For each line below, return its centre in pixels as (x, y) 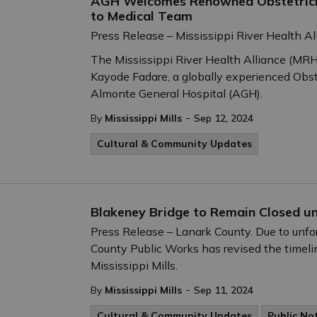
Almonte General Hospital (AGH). (177, 93)
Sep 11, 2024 (224, 290)
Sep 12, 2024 (224, 118)
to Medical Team (142, 16)
